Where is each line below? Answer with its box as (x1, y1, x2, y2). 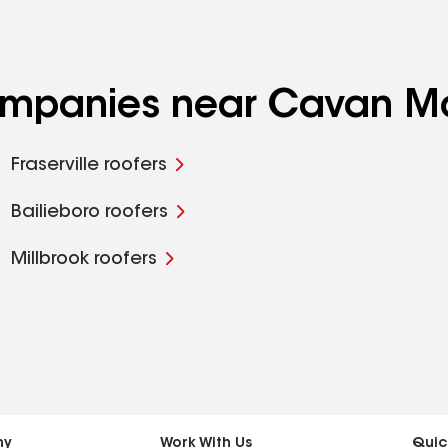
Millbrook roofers (10, 251, 157, 269)
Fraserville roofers (10, 157, 167, 175)
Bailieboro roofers (10, 204, 168, 222)
